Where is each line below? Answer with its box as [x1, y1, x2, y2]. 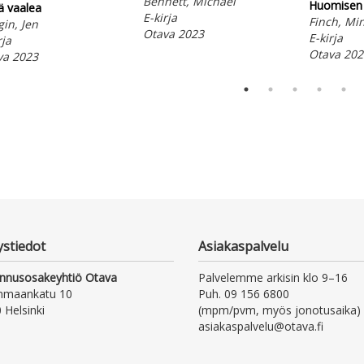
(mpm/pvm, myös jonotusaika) [197, 302, 361, 318]
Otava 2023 [142, 25, 204, 41]
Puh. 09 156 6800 [197, 286, 289, 302]
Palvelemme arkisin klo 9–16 [197, 270, 348, 286]
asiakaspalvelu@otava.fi [197, 318, 323, 335]
